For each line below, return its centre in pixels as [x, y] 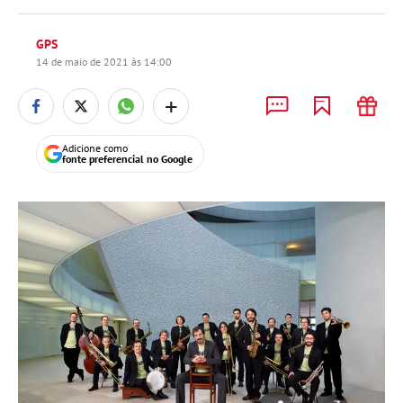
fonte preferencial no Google [127, 159]
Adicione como [95, 148]
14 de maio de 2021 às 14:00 [104, 62]
